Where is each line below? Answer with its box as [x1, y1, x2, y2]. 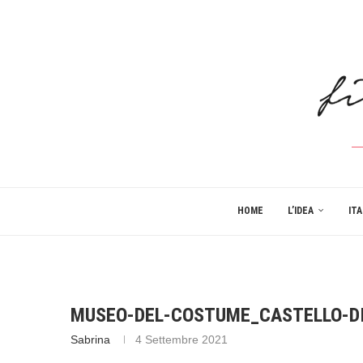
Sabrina [70, 333, 110, 346]
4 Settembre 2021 [135, 333, 228, 346]
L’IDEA [287, 205, 314, 216]
